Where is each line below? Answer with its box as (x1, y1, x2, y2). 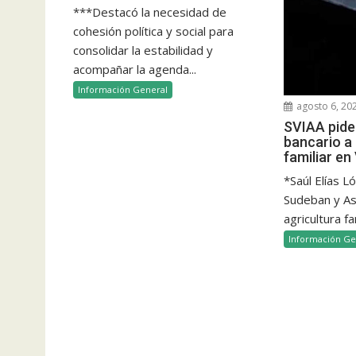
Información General (78, 83, 168, 95)
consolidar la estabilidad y (73, 41, 213, 58)
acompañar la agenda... (73, 60, 196, 77)
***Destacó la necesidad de (73, 3, 226, 20)
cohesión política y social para (73, 22, 234, 39)
